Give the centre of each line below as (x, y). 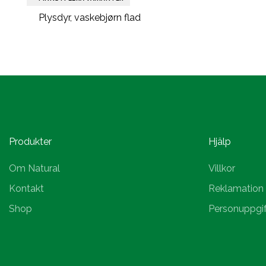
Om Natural (34, 168)
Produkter (30, 142)
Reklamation (236, 189)
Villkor (222, 168)
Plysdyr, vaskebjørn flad (90, 18)
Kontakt (26, 189)
